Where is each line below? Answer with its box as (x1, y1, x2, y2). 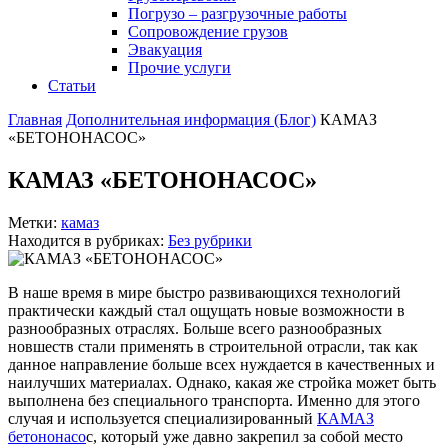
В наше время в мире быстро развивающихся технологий (8, 283, 401, 301)
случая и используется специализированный (8, 409, 317, 427)
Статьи (48, 77, 96, 94)
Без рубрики (168, 231, 252, 249)
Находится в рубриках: (8, 231, 168, 249)
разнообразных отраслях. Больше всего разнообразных (8, 319, 382, 337)
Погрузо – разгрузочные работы (128, 5, 347, 22)
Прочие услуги (128, 59, 231, 76)
